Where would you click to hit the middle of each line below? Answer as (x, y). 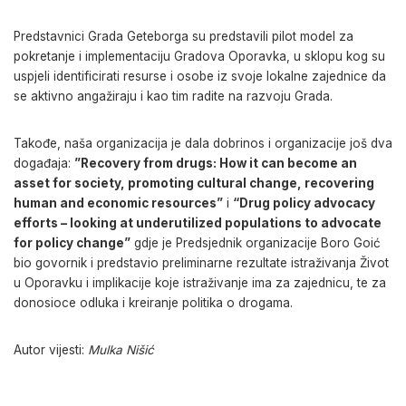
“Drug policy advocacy (304, 203)
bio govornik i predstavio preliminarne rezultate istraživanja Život (201, 263)
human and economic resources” (118, 203)
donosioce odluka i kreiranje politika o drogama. (153, 303)
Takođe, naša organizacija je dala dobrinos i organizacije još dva (203, 143)
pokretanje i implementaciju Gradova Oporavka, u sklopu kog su (199, 56)
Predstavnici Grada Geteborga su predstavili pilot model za (184, 36)
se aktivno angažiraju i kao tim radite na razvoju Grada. (173, 96)
